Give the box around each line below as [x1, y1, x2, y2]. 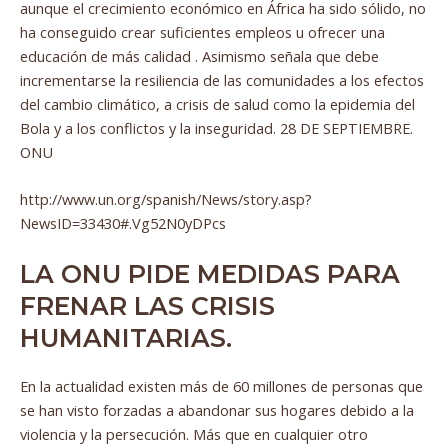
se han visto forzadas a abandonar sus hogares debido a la [20, 400, 414, 421]
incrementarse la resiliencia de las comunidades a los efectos [20, 69, 424, 90]
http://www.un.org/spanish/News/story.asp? [20, 188, 312, 209]
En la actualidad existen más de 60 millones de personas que [20, 376, 423, 397]
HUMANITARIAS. [20, 323, 232, 354]
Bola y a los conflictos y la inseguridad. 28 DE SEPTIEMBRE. [20, 117, 413, 138]
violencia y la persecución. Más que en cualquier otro [20, 424, 368, 445]
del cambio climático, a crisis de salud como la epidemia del [20, 93, 415, 114]
